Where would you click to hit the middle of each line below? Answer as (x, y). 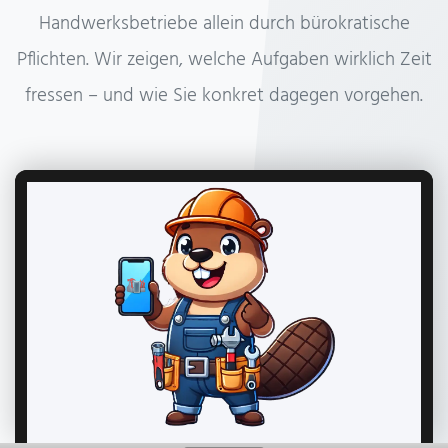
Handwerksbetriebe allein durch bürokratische (224, 24)
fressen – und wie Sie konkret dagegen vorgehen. (224, 96)
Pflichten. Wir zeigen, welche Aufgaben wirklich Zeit (224, 60)
